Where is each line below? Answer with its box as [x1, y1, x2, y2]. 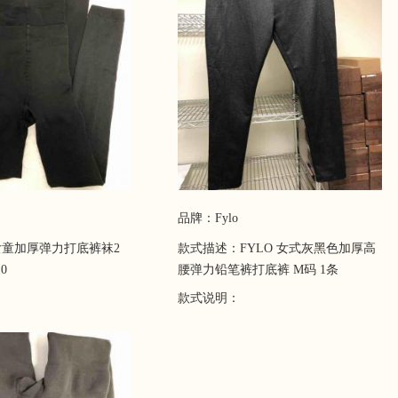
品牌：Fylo [178, 211, 238, 225]
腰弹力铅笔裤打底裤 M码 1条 [178, 263, 338, 276]
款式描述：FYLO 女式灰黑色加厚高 [178, 242, 376, 255]
